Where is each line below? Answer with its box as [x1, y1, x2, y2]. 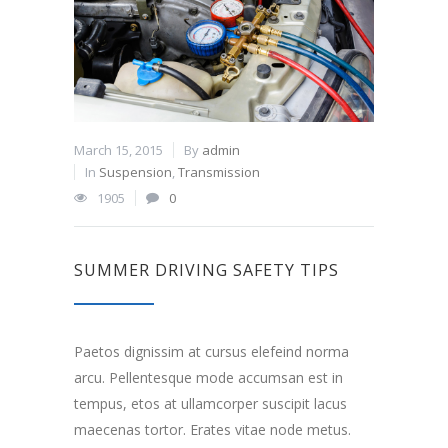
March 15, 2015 [74, 141, 163, 160]
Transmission [178, 163, 260, 182]
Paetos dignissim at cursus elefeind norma [74, 342, 349, 362]
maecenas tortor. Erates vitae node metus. [74, 420, 351, 440]
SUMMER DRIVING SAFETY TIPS [74, 259, 339, 282]
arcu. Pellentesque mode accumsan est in [74, 368, 343, 388]
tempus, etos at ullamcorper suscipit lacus [74, 394, 347, 414]
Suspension [99, 163, 172, 182]
